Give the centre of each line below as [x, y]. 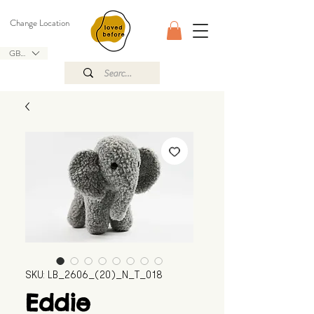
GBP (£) [23, 53]
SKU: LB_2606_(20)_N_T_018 [94, 275]
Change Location [40, 23]
